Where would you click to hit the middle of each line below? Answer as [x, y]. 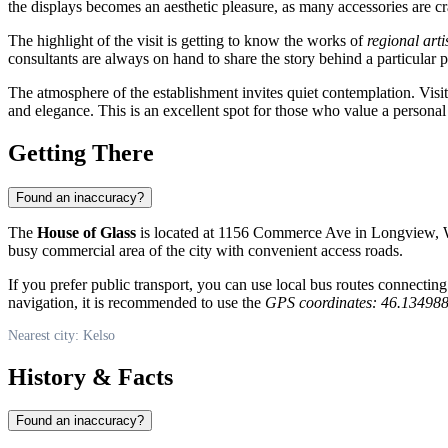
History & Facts [90, 376]
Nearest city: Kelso [61, 335]
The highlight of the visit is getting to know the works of [187, 40]
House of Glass [86, 232]
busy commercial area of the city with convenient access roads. [205, 250]
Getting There [81, 152]
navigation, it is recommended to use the [136, 302]
